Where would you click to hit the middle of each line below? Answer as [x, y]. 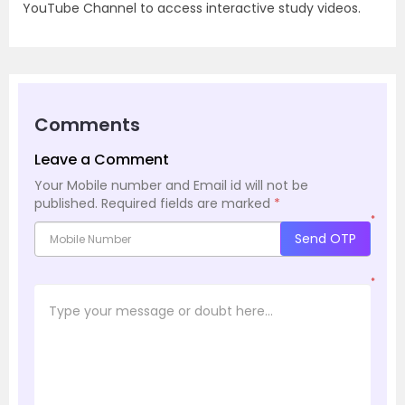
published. [66, 204]
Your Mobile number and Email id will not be [171, 186]
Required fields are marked [188, 204]
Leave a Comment [102, 160]
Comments [87, 125]
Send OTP [325, 239]
